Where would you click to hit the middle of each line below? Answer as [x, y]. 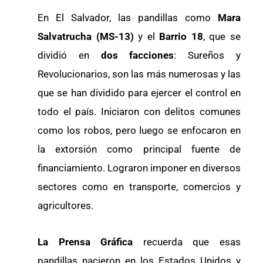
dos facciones [137, 55]
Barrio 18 [181, 36]
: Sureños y [208, 55]
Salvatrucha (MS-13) [88, 36]
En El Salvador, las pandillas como [128, 17]
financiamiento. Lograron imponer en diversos [139, 168]
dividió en [69, 55]
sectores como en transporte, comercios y [139, 186]
